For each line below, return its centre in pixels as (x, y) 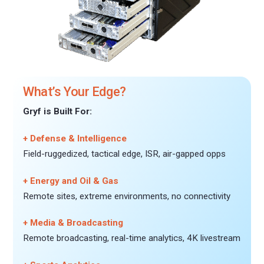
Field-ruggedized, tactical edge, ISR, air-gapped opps (125, 154)
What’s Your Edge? (75, 92)
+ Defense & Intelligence (75, 138)
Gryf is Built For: (58, 112)
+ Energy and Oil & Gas (71, 181)
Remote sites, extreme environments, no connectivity (127, 196)
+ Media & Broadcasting (73, 223)
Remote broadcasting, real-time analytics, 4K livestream (132, 238)
